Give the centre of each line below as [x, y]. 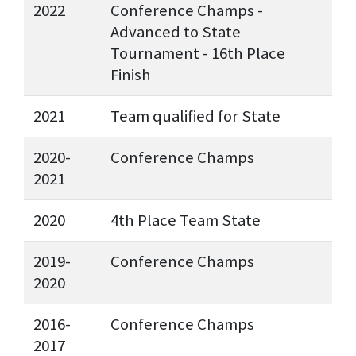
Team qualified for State [195, 116]
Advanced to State [176, 32]
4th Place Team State [186, 221]
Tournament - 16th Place [198, 54]
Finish [131, 75]
